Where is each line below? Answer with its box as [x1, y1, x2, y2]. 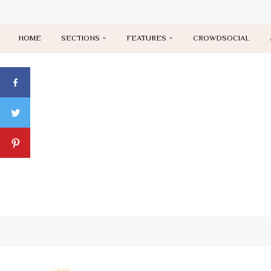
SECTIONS [61, 33, 100, 42]
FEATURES [126, 33, 166, 42]
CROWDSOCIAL [193, 33, 250, 42]
